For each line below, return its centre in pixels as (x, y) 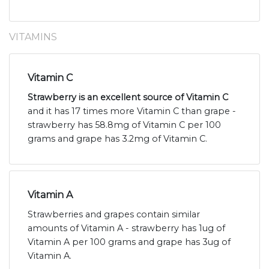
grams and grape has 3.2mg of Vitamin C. (117, 139)
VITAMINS (33, 37)
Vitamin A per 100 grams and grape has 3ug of (129, 242)
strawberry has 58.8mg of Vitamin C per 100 (124, 125)
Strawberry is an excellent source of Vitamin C (128, 98)
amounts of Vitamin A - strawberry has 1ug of (126, 228)
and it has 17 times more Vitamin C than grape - (132, 111)
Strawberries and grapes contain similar (114, 215)
